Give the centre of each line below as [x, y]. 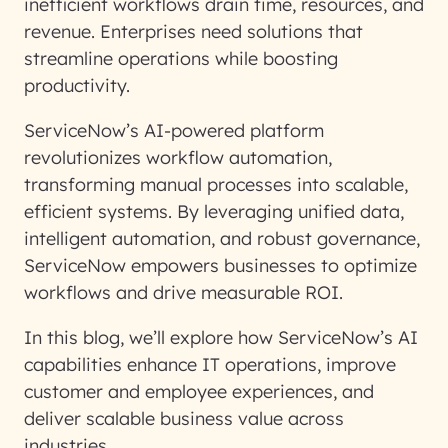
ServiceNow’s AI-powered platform [174, 130]
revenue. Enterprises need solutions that [193, 31]
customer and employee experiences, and [199, 391]
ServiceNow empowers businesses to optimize [220, 265]
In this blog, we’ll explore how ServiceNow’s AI [221, 337]
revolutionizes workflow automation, [178, 157]
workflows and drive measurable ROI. [186, 292]
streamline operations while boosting [181, 58]
